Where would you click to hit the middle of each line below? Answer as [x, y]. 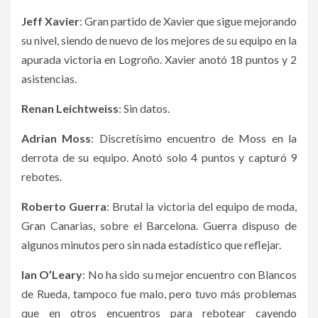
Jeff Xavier [50, 21]
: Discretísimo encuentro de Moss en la [194, 138]
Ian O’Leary [52, 275]
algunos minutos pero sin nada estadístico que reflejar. [151, 245]
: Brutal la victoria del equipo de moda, [202, 207]
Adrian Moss [56, 138]
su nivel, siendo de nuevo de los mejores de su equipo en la [159, 40]
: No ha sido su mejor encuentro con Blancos [190, 275]
